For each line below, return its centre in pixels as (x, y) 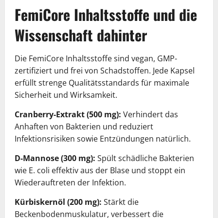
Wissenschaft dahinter (81, 35)
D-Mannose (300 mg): (55, 158)
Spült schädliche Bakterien (145, 158)
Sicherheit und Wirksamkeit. (66, 95)
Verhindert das (150, 114)
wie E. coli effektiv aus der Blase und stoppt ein (100, 170)
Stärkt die (120, 202)
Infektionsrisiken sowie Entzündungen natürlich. (103, 138)
